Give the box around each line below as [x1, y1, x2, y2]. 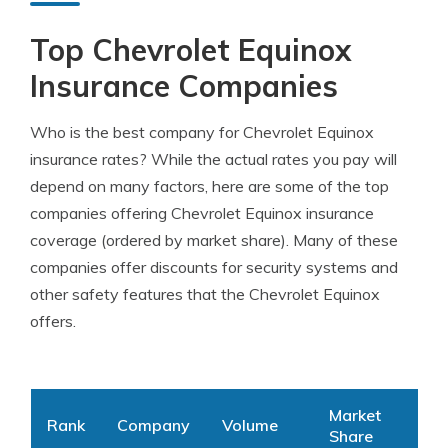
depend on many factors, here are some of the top [30, 176, 389, 196]
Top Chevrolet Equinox [30, 31, 351, 69]
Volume [221, 415, 278, 435]
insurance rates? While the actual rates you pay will [30, 149, 397, 169]
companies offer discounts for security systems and [30, 257, 398, 277]
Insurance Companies [30, 67, 338, 105]
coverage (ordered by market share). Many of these [30, 230, 398, 250]
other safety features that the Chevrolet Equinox [30, 284, 380, 304]
